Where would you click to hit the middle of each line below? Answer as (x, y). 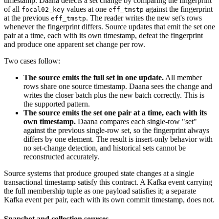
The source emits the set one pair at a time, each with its (115, 112)
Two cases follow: (32, 61)
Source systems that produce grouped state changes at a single (99, 173)
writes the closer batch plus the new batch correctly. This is (114, 95)
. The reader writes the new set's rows (144, 18)
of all (13, 9)
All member (183, 77)
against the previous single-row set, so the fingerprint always (116, 130)
